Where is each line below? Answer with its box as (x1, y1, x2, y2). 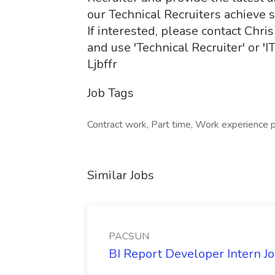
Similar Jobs (87, 167, 154, 184)
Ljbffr (87, 56, 117, 72)
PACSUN (109, 230, 149, 243)
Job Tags (87, 85, 134, 101)
